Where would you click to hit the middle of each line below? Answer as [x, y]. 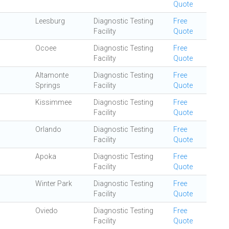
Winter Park [54, 184]
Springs [48, 85]
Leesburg [50, 21]
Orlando [48, 129]
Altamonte [52, 75]
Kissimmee [53, 102]
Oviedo [47, 211]
